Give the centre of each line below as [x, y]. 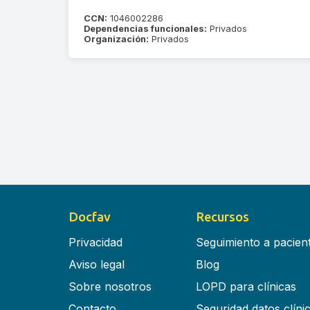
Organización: [117, 39]
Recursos [222, 217]
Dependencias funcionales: [146, 28]
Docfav [90, 217]
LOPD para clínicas [246, 287]
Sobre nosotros [110, 287]
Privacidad [95, 243]
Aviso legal [97, 265]
